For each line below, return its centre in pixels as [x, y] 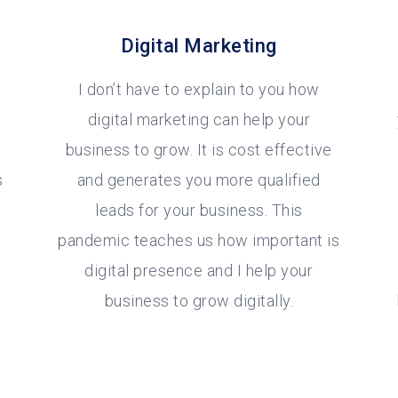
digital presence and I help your [199, 271]
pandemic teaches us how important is [199, 241]
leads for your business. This [199, 211]
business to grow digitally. [199, 301]
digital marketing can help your [199, 120]
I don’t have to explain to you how [199, 90]
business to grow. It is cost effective [199, 150]
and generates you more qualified [199, 180]
